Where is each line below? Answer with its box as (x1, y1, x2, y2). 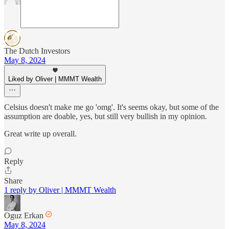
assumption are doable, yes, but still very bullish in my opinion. (4, 111, 207, 121)
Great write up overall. (4, 129, 77, 138)
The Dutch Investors (4, 46, 70, 55)
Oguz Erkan (4, 211, 43, 220)
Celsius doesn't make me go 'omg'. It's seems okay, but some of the (4, 102, 219, 111)
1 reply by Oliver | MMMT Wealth (4, 185, 116, 194)
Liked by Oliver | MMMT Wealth (8, 75, 102, 83)
